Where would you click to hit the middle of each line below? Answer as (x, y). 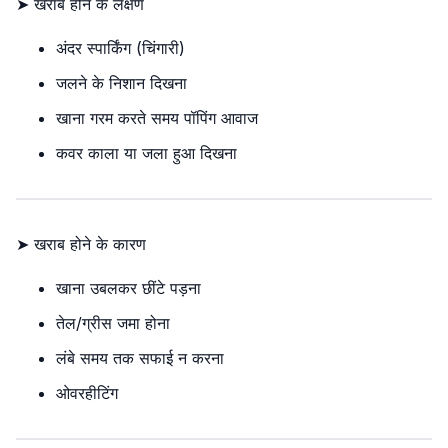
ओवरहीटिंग (87, 393)
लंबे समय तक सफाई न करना (140, 358)
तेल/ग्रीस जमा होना (113, 323)
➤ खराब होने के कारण (81, 244)
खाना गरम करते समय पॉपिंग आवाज (157, 118)
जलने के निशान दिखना (121, 83)
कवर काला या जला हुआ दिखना (146, 153)
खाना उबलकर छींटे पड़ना (128, 288)
